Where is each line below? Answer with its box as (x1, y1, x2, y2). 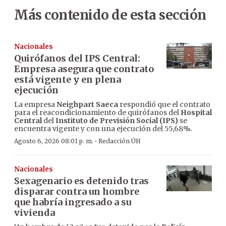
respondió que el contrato (118, 100, 210, 109)
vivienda (14, 207, 55, 219)
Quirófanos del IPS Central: (14, 52, 140, 65)
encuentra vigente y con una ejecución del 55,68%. (14, 124, 192, 134)
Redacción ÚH (98, 137, 141, 145)
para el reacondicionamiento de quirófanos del (14, 108, 181, 118)
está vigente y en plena (14, 74, 121, 86)
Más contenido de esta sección (14, 7, 206, 24)
